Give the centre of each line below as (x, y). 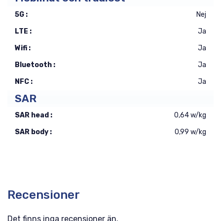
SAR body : (33, 132)
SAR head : (34, 115)
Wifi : (23, 48)
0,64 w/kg (190, 115)
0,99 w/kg (190, 132)
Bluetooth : (35, 65)
